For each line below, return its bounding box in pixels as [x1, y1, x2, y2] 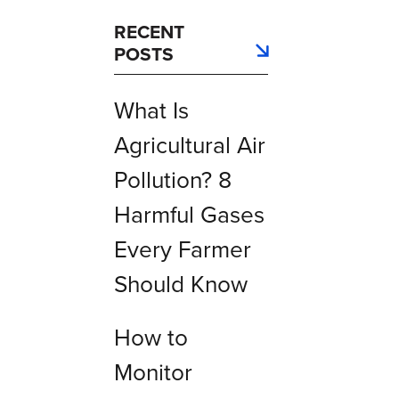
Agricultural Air [113, 128, 265, 163]
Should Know [113, 267, 248, 302]
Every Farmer [113, 232, 251, 267]
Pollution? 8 [113, 163, 232, 198]
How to [113, 321, 188, 355]
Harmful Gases [113, 198, 265, 232]
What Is [113, 94, 189, 128]
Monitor [113, 355, 192, 390]
